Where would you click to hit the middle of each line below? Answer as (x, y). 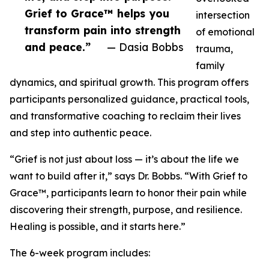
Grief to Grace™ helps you (97, 14)
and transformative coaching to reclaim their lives (125, 116)
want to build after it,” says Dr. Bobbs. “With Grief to (128, 176)
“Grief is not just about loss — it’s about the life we (124, 159)
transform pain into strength (103, 30)
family (210, 66)
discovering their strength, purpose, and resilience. (126, 210)
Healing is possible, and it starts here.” (98, 227)
